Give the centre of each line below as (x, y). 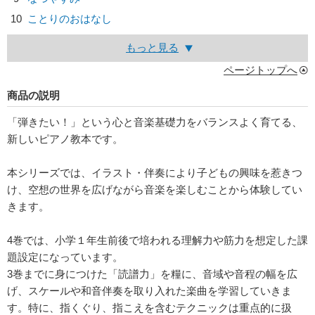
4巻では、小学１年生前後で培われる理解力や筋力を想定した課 (157, 240)
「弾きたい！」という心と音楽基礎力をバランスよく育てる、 (155, 122)
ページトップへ (261, 70)
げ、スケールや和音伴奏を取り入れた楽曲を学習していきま (149, 291)
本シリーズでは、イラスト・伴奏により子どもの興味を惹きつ (155, 173)
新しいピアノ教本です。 (65, 139)
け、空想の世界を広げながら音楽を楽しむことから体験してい (155, 190)
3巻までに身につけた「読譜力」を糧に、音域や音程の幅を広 (152, 274)
